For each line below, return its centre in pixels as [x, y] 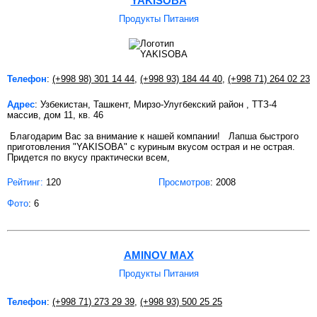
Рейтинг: [25, 183]
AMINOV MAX [158, 255]
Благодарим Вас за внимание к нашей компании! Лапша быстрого [153, 137]
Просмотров [184, 183]
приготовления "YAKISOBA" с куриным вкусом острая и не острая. [151, 147]
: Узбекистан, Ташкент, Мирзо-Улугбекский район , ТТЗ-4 [156, 105]
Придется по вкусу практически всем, [88, 158]
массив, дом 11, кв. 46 [55, 115]
